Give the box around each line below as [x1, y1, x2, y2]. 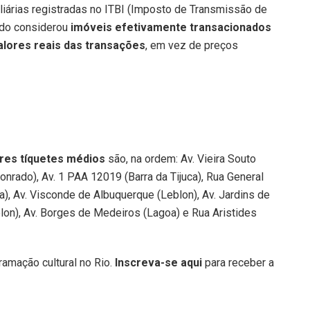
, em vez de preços [145, 38, 238, 52]
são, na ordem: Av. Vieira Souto [105, 152, 256, 165]
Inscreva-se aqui [115, 255, 202, 269]
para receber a [202, 255, 274, 269]
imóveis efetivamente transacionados [71, 20, 271, 34]
